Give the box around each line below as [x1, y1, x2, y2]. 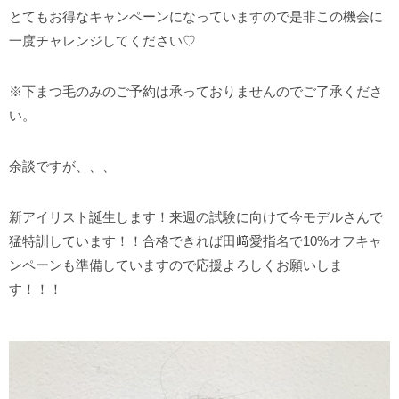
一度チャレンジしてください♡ [9, 33, 196, 49]
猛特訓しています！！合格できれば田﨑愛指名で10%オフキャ [9, 233, 382, 249]
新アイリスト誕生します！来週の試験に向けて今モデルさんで [9, 209, 383, 225]
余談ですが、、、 [9, 159, 116, 175]
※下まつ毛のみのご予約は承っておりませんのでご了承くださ [9, 84, 383, 100]
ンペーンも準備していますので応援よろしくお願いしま [9, 257, 343, 273]
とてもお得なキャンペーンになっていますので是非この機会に [9, 9, 383, 25]
